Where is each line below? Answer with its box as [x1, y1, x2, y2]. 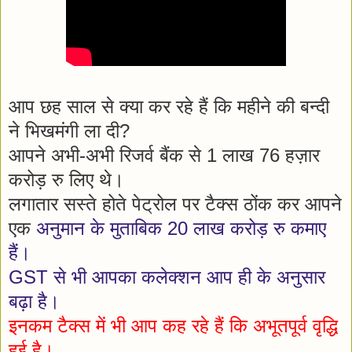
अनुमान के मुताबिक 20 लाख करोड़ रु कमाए [36, 217, 326, 239]
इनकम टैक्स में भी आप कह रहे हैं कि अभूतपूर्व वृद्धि [9, 314, 338, 336]
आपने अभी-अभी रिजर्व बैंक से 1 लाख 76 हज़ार [9, 144, 320, 166]
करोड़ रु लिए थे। [9, 168, 130, 190]
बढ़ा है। [9, 290, 71, 312]
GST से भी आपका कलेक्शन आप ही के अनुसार [9, 266, 325, 288]
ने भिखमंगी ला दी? [9, 119, 130, 141]
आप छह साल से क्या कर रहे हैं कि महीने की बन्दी [9, 95, 329, 117]
